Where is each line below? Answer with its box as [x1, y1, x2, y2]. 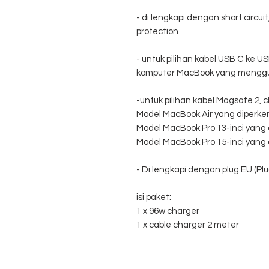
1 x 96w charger [136, 207, 199, 216]
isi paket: [136, 193, 171, 202]
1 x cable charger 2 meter [136, 220, 239, 230]
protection [136, 27, 178, 37]
